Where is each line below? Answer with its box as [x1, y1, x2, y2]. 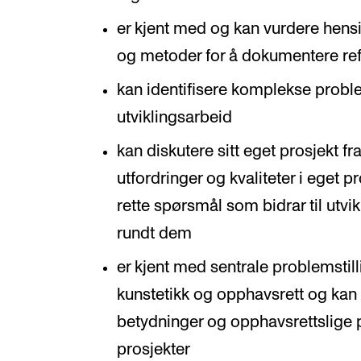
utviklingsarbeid [116, 109, 232, 126]
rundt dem [116, 225, 192, 242]
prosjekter [116, 341, 190, 358]
